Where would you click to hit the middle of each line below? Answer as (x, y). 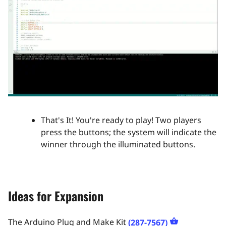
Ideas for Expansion (56, 195)
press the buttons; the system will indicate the (129, 132)
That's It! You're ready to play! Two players (121, 120)
